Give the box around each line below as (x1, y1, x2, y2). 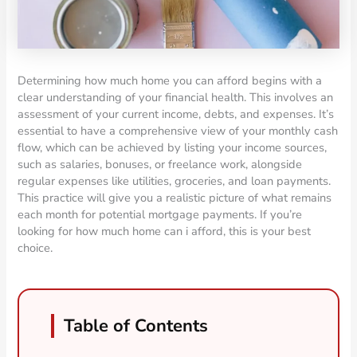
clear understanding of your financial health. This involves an (18, 88, 334, 105)
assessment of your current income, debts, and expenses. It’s (18, 105, 335, 122)
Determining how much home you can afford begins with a (18, 72, 323, 88)
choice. (18, 239, 53, 256)
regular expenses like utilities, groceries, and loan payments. (18, 172, 331, 189)
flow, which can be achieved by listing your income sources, (18, 139, 328, 155)
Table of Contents (64, 313, 209, 338)
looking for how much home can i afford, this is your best (18, 222, 312, 239)
